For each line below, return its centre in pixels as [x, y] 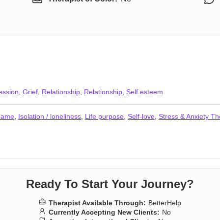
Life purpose [104, 116]
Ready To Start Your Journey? [110, 184]
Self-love [141, 116]
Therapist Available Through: [97, 203]
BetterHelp [165, 203]
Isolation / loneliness [50, 116]
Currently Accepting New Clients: [104, 212]
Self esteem [145, 92]
